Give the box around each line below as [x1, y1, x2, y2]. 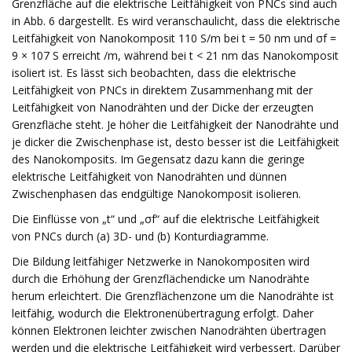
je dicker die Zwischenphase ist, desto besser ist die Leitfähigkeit [12, 134, 339, 149]
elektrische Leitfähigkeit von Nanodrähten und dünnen [12, 169, 287, 184]
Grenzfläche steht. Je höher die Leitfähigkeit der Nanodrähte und [12, 117, 339, 132]
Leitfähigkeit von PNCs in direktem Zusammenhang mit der [12, 82, 313, 97]
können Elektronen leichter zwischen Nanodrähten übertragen [12, 323, 326, 338]
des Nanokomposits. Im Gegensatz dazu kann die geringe [12, 152, 305, 167]
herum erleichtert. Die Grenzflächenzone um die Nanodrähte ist [12, 288, 334, 303]
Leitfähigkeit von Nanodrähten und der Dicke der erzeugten [12, 100, 313, 115]
